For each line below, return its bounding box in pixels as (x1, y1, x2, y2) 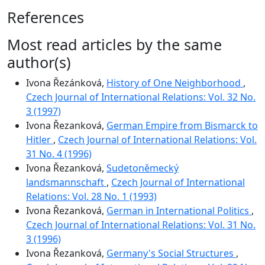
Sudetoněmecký (106, 161, 179, 174)
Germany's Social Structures (106, 246, 236, 260)
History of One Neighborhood (106, 76, 243, 89)
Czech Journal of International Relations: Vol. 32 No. (26, 90, 256, 104)
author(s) (7, 51, 71, 72)
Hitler (26, 132, 53, 146)
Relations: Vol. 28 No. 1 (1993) (26, 189, 157, 203)
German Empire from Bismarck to (106, 118, 258, 132)
